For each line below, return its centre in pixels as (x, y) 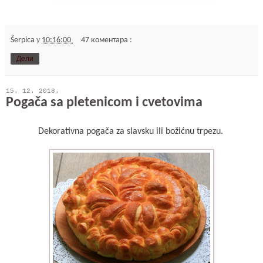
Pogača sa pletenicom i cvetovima (104, 103)
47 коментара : (107, 41)
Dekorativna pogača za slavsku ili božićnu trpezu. (131, 131)
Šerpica (23, 41)
